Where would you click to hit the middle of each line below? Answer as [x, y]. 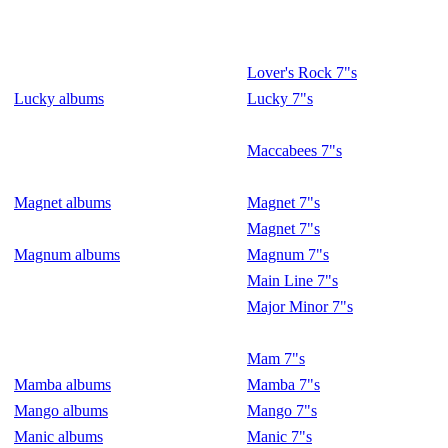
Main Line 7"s [292, 280]
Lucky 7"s [280, 98]
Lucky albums [59, 98]
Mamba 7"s [283, 384]
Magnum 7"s [288, 254]
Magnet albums [62, 202]
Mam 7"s [276, 358]
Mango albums [61, 410]
